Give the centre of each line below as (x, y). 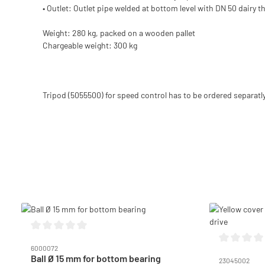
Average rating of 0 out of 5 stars (89, 238)
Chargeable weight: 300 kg (90, 45)
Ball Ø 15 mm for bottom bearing (96, 258)
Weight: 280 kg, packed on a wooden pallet (119, 33)
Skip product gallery (56, 208)
